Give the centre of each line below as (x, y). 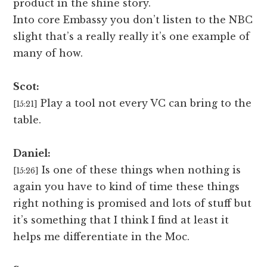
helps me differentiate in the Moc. (102, 237)
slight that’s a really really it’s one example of (132, 37)
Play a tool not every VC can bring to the (146, 103)
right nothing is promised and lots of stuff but (133, 204)
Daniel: (32, 153)
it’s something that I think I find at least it (121, 220)
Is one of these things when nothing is (142, 170)
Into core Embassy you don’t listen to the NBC (133, 20)
